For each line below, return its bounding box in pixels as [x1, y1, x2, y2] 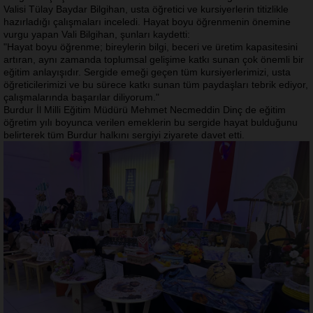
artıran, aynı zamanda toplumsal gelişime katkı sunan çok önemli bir [3, 53, 304, 65]
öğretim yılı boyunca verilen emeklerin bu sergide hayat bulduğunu [3, 116, 298, 128]
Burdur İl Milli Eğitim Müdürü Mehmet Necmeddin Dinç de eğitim [3, 103, 286, 115]
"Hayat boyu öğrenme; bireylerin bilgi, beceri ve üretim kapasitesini [3, 41, 298, 52]
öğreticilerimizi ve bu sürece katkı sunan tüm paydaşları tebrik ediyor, [3, 78, 308, 90]
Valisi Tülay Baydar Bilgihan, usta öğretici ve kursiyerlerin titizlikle [3, 3, 289, 15]
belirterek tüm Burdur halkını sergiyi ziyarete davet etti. [3, 129, 245, 140]
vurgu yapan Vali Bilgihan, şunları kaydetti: [3, 28, 190, 40]
